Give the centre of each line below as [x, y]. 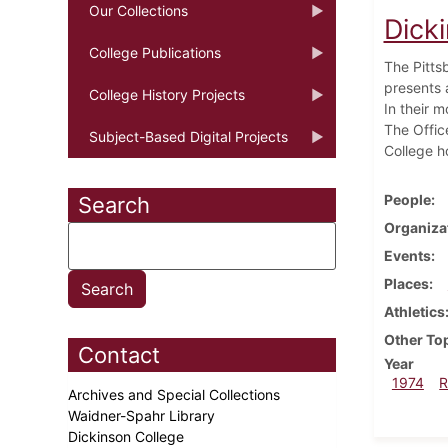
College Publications [155, 52]
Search [114, 204]
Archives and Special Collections [176, 394]
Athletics [414, 311]
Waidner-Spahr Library [143, 415]
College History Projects [167, 94]
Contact [119, 354]
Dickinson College [128, 436]
